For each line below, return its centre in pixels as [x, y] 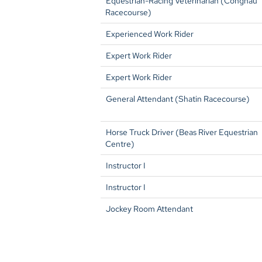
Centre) [120, 144]
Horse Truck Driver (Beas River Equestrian [182, 132]
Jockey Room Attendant [149, 209]
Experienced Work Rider [150, 34]
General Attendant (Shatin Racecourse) [178, 99]
